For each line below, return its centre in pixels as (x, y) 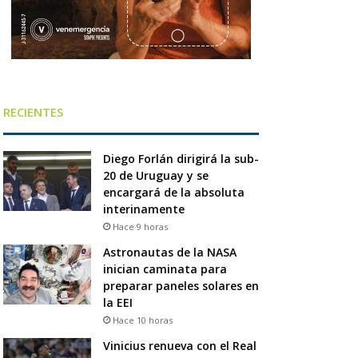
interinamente (143, 209)
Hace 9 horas (140, 226)
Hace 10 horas (142, 320)
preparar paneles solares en (181, 285)
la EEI (117, 302)
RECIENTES (33, 111)
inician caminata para (165, 268)
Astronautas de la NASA (169, 252)
